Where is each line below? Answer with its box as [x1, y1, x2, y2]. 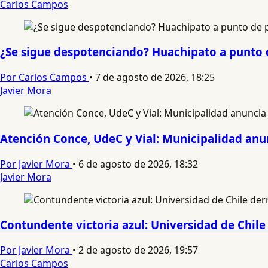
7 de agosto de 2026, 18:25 [95, 71, 215, 84]
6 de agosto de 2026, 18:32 [78, 157, 198, 170]
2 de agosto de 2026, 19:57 [78, 243, 198, 257]
